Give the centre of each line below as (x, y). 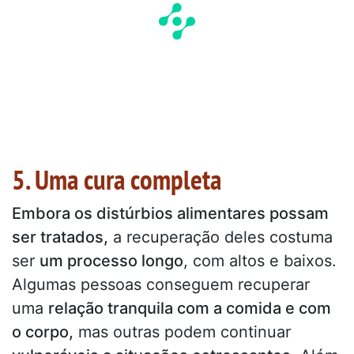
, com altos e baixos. (260, 260)
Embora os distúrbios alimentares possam (170, 213)
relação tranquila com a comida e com (190, 308)
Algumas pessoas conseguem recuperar (161, 284)
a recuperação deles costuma (220, 237)
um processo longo (111, 260)
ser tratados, (60, 237)
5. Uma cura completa (117, 179)
